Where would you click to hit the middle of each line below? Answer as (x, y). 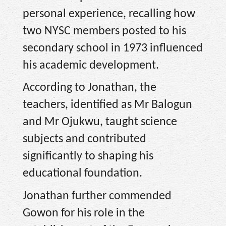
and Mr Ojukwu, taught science (100, 122)
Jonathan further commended (97, 196)
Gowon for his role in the (84, 213)
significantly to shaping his (88, 157)
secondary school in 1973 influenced (113, 48)
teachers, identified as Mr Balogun (107, 105)
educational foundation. (82, 174)
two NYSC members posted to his (104, 31)
